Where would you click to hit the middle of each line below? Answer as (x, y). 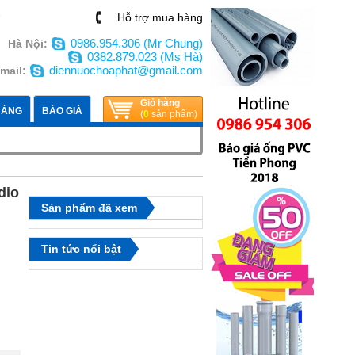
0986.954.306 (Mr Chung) (137, 43)
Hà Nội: (29, 44)
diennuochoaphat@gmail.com (126, 70)
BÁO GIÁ (62, 111)
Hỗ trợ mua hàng (160, 17)
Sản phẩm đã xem (89, 208)
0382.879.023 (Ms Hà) (145, 57)
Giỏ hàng (160, 103)
